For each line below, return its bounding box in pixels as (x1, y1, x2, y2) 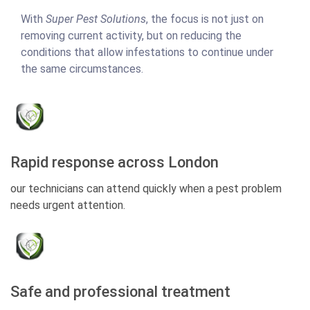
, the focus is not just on (146, 12, 264, 26)
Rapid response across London (10, 154, 219, 172)
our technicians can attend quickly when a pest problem (10, 182, 282, 196)
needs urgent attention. (10, 199, 125, 212)
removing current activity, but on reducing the (21, 29, 241, 43)
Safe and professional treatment (10, 283, 230, 301)
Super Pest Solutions (46, 12, 146, 26)
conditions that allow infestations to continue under (21, 46, 273, 60)
